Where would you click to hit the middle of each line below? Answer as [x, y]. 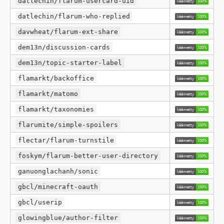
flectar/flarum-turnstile [66, 140]
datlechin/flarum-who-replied [74, 16]
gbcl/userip [40, 202]
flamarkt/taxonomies [56, 109]
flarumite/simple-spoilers [68, 124]
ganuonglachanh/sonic [58, 171]
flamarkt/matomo [48, 93]
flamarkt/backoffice [56, 78]
